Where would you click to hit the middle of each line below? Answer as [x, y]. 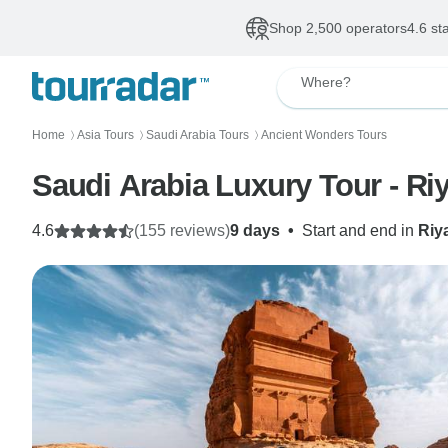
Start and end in [360, 230]
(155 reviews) [182, 230]
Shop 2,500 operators [337, 28]
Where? [326, 82]
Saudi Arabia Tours [197, 135]
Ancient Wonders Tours [324, 135]
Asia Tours [105, 135]
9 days [255, 230]
